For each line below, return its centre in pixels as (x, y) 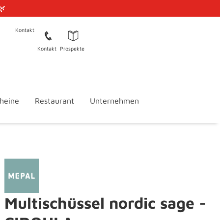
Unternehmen (114, 101)
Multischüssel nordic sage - (105, 203)
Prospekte (72, 48)
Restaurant (54, 101)
